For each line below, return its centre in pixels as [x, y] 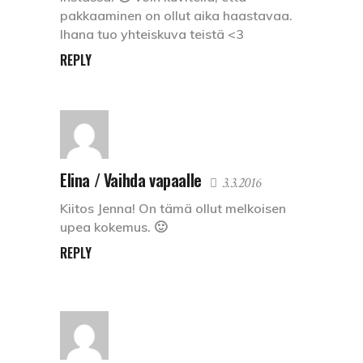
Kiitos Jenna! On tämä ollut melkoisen [173, 209]
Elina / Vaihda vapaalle [131, 180]
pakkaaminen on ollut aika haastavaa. [176, 16]
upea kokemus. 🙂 [113, 227]
